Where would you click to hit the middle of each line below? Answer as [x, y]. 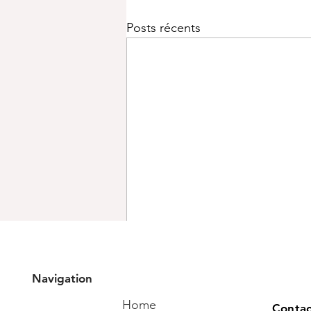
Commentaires [165, 285]
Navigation [62, 278]
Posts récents [163, 28]
